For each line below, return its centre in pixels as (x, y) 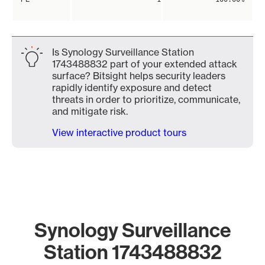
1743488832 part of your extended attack (145, 64)
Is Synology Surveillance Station (123, 52)
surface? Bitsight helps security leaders (139, 76)
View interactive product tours (119, 132)
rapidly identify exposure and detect (132, 88)
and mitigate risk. (90, 111)
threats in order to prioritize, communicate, (146, 99)
